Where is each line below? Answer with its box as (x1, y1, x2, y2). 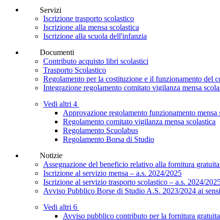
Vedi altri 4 (43, 99, 79, 108)
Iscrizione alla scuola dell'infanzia (43, 32, 147, 41)
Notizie (39, 151, 62, 160)
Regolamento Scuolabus (63, 126, 138, 135)
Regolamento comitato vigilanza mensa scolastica (63, 117, 216, 126)
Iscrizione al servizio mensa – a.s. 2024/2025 (43, 168, 182, 177)
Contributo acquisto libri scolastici (43, 57, 148, 66)
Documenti (39, 48, 74, 57)
